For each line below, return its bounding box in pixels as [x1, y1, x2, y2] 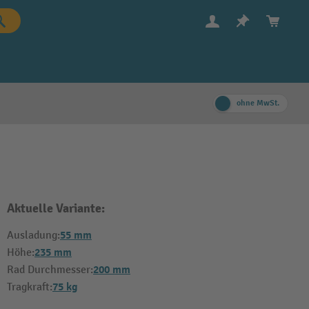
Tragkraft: [7, 281, 52, 294]
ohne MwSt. [237, 98, 279, 108]
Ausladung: [7, 229, 60, 242]
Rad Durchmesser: [7, 263, 93, 277]
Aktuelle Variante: [7, 201, 105, 217]
